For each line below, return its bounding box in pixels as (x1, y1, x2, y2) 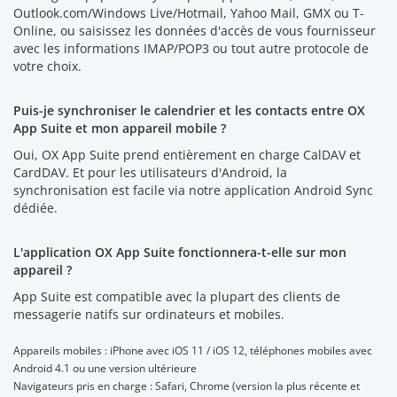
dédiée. (13, 198, 58, 216)
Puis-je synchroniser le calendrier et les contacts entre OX (13, 101, 365, 119)
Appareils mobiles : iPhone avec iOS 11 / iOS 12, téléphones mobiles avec (13, 342, 372, 357)
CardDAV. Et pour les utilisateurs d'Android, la (13, 163, 287, 181)
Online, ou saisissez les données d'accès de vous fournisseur (13, 21, 376, 39)
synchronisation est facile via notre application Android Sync (13, 181, 373, 198)
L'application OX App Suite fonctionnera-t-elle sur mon (13, 243, 346, 261)
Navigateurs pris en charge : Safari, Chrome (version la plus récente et (13, 378, 360, 393)
